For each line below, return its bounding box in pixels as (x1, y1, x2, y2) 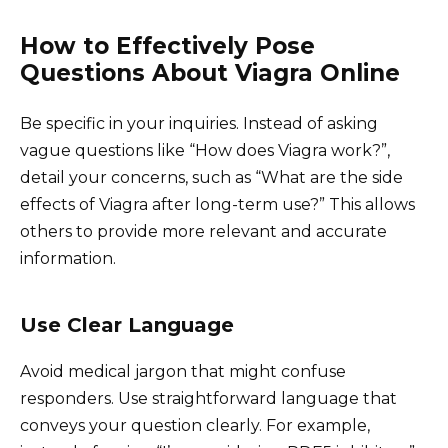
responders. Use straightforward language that (20, 388, 397, 408)
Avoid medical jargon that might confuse (20, 361, 346, 381)
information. (20, 248, 116, 268)
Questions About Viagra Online (20, 58, 400, 87)
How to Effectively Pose (20, 31, 315, 60)
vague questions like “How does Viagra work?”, (20, 140, 390, 160)
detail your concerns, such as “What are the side (20, 167, 403, 187)
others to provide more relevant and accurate (20, 221, 387, 241)
